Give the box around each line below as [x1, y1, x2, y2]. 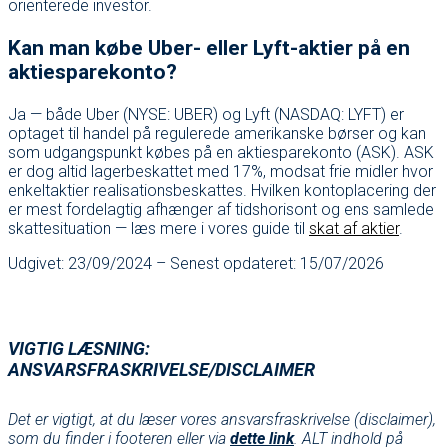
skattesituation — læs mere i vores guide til [8, 218, 309, 238]
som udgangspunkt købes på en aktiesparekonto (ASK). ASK [8, 142, 434, 162]
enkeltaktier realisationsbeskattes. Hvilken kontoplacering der [8, 180, 436, 200]
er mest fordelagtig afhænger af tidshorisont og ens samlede [8, 199, 434, 219]
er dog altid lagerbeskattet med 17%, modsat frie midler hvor [8, 161, 433, 181]
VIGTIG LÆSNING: [8, 337, 150, 359]
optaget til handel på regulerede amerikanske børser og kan [8, 123, 426, 143]
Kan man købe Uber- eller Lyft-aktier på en [8, 35, 410, 60]
